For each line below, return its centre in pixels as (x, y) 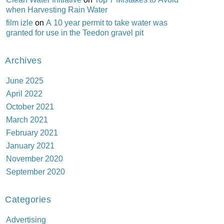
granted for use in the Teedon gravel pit (74, 32)
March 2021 (27, 119)
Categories (28, 199)
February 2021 (32, 132)
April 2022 (24, 93)
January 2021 (30, 145)
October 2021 (30, 106)
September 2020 (35, 171)
